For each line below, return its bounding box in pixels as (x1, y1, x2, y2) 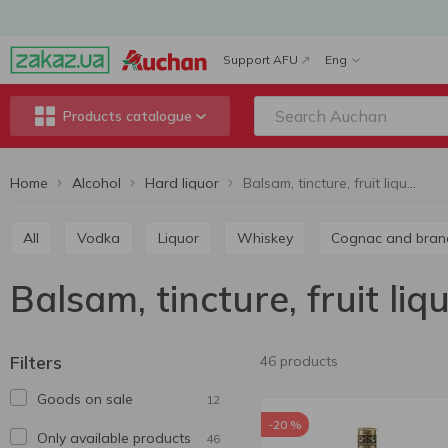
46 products (260, 352, 338, 370)
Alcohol (72, 174, 121, 192)
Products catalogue (62, 107, 192, 125)
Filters (10, 351, 62, 374)
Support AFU (223, 52, 298, 67)
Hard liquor (145, 174, 219, 192)
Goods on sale (37, 390, 133, 408)
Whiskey (253, 229, 293, 247)
